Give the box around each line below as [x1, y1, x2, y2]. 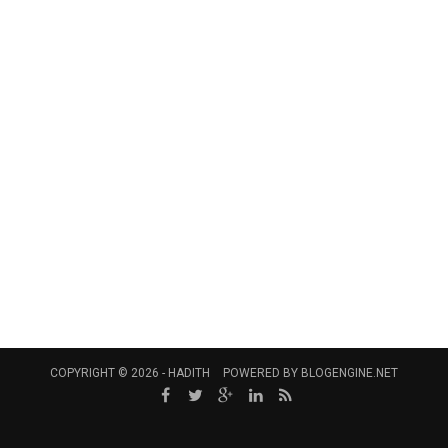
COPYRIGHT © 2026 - [50, 366, 168, 380]
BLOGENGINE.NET [301, 366, 398, 380]
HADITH [168, 366, 210, 380]
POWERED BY [223, 366, 301, 380]
